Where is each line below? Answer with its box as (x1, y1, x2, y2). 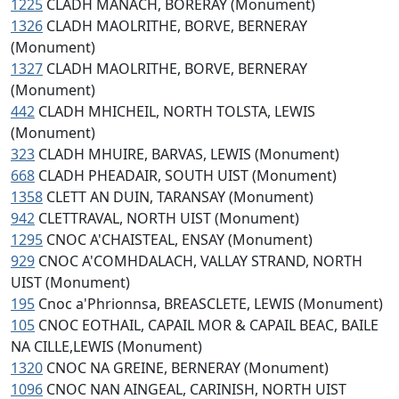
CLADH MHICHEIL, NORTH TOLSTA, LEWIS (38, 102, 315, 121)
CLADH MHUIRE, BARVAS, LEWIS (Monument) (38, 144, 339, 164)
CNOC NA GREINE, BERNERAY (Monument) (46, 358, 329, 378)
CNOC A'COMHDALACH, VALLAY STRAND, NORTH (38, 251, 362, 271)
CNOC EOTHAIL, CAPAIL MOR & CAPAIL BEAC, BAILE (38, 315, 379, 335)
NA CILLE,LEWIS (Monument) (11, 337, 202, 356)
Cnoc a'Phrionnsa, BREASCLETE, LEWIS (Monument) (38, 294, 383, 313)
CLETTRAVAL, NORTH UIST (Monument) (38, 208, 299, 228)
